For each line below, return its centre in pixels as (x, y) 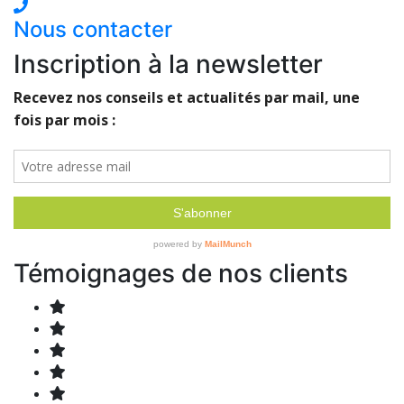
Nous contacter (93, 29)
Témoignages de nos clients (181, 273)
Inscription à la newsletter (168, 64)
